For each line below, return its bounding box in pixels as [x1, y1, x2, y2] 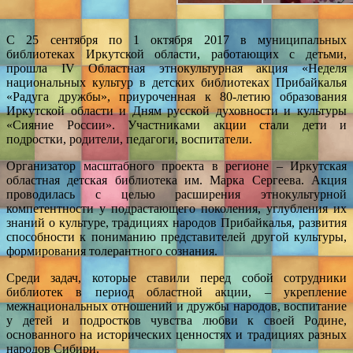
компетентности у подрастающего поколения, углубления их [6, 201, 347, 215]
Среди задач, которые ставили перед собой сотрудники [6, 270, 347, 284]
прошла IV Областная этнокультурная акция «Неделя [6, 61, 347, 75]
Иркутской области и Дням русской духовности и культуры [6, 103, 347, 117]
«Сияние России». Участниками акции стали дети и [6, 117, 347, 132]
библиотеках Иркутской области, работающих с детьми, [6, 46, 347, 61]
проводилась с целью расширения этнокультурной [6, 187, 347, 201]
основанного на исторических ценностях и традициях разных [6, 327, 347, 341]
